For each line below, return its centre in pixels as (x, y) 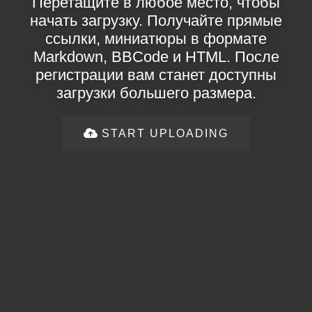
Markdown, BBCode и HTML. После (156, 57)
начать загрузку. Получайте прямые (156, 21)
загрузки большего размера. (156, 93)
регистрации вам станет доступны (156, 75)
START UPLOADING (165, 133)
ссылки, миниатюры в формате (156, 39)
